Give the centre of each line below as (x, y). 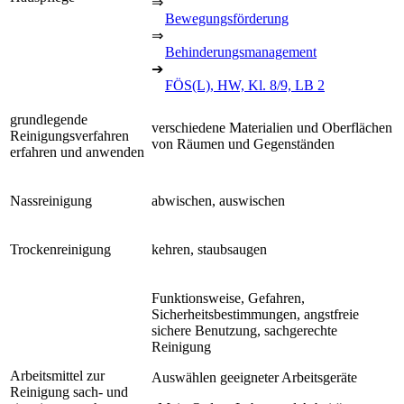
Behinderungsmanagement (241, 51)
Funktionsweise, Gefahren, (228, 298)
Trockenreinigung (60, 249)
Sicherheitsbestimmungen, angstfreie (255, 314)
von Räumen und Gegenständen (243, 143)
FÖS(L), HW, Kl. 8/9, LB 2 (245, 85)
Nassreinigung (51, 200)
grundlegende (49, 119)
